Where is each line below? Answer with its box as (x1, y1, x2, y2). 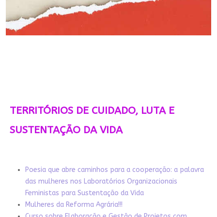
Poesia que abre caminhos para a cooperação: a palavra (25, 166, 204, 174)
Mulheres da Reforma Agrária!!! (25, 201, 123, 209)
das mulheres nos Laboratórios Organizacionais (25, 177, 177, 186)
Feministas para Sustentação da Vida (25, 189, 144, 198)
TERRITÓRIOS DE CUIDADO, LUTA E (9, 105, 174, 117)
